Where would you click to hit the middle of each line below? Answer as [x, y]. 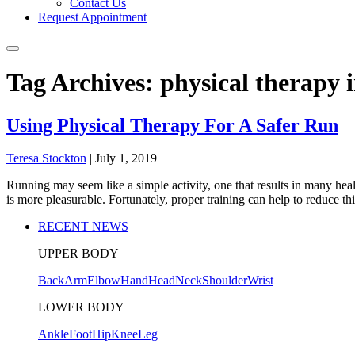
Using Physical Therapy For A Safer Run [172, 125]
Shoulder [225, 281]
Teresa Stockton [46, 158]
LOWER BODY [81, 307]
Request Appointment [92, 17]
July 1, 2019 [126, 158]
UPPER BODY [78, 254]
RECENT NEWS [83, 227]
